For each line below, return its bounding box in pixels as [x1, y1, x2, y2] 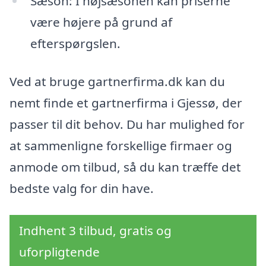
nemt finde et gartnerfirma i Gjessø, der [9, 94, 242, 111]
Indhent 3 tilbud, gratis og [19, 222, 172, 239]
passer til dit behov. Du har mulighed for [9, 115, 245, 132]
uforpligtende [19, 243, 100, 261]
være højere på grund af [30, 13, 172, 30]
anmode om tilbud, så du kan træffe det [9, 158, 241, 175]
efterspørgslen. [30, 34, 121, 52]
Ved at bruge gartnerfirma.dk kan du [9, 72, 225, 90]
